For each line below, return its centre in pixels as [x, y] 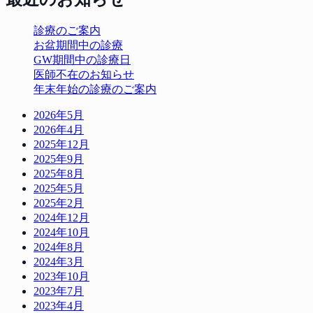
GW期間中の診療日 [82, 60]
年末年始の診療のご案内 [95, 89]
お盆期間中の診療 [78, 45]
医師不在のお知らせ [84, 75]
